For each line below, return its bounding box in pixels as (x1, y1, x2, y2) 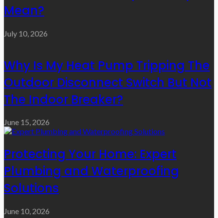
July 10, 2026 (4, 28, 48, 38)
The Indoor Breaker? (4, 91, 123, 108)
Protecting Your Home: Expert (4, 146, 177, 163)
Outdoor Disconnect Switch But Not (4, 74, 212, 91)
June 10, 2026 (4, 206, 50, 216)
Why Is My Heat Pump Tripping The (4, 57, 210, 73)
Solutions (4, 180, 59, 197)
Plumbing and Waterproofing (4, 163, 179, 180)
